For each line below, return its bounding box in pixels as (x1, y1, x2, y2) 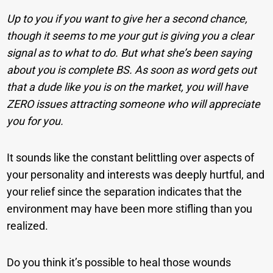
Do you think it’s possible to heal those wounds (7, 256, 232, 269)
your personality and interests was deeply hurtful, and (7, 168, 265, 182)
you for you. (7, 115, 64, 128)
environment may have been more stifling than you (7, 202, 253, 216)
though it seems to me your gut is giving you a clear (7, 29, 254, 43)
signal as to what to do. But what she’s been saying (7, 46, 252, 60)
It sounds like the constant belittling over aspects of (7, 151, 255, 165)
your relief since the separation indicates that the (7, 185, 243, 199)
